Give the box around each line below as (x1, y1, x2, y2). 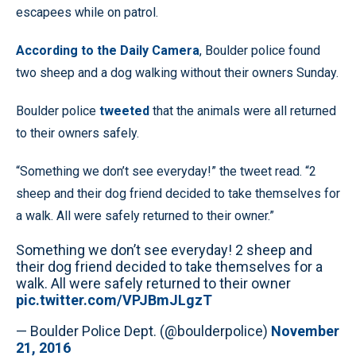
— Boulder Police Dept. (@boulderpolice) (16, 323, 271, 339)
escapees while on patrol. (16, 5, 158, 20)
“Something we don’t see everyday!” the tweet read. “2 (16, 164, 316, 179)
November (271, 323, 339, 339)
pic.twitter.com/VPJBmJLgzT (16, 292, 212, 308)
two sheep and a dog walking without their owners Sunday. (16, 65, 339, 80)
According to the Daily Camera (16, 43, 199, 58)
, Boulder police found (199, 43, 320, 58)
